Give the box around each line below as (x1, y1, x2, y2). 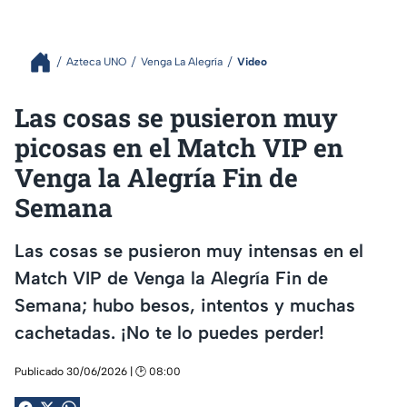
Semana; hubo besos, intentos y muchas (15, 294, 355, 317)
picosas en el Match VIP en (15, 130, 343, 164)
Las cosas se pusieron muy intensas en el (15, 240, 363, 263)
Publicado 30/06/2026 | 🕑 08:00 (15, 364, 181, 378)
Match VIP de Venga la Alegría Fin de (15, 267, 328, 290)
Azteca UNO (66, 55, 126, 69)
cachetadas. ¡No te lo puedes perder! (15, 322, 324, 344)
